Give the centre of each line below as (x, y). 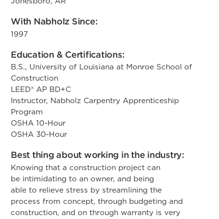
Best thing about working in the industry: (98, 155)
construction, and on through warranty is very (96, 212)
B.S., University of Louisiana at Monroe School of (101, 67)
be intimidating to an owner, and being (82, 178)
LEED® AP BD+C (41, 89)
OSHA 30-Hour (39, 134)
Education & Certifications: (68, 54)
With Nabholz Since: (54, 21)
